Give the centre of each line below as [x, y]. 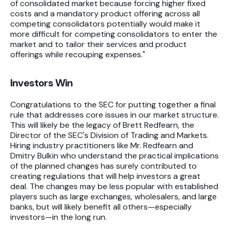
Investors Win [42, 83]
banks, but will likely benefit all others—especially [101, 207]
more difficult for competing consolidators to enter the [114, 34]
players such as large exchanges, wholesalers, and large [113, 197]
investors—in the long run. [59, 217]
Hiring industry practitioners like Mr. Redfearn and [102, 146]
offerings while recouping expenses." [78, 55]
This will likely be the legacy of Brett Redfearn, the [102, 125]
